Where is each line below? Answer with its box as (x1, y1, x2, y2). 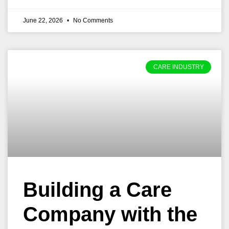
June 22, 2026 (23, 17, 64, 24)
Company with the (23, 203, 197, 225)
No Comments (72, 17, 113, 24)
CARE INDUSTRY (153, 63, 204, 71)
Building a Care (23, 178, 172, 201)
